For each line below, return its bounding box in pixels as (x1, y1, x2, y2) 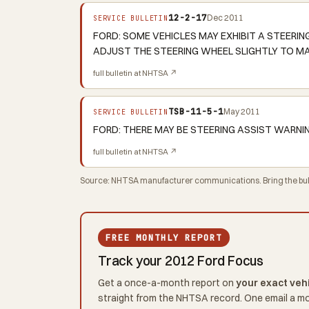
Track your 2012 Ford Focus (98, 252, 264, 270)
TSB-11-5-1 (168, 105, 223, 117)
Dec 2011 (206, 12, 243, 23)
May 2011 (223, 106, 260, 117)
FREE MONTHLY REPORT (106, 232, 222, 244)
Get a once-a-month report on (98, 277, 236, 290)
